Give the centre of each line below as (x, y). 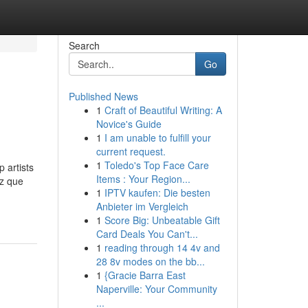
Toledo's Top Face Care (156, 165)
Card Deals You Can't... (147, 234)
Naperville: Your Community (156, 289)
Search (84, 45)
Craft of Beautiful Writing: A (163, 110)
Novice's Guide (129, 124)
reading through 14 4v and (162, 247)
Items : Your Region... (143, 179)
